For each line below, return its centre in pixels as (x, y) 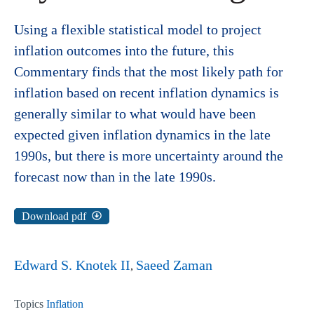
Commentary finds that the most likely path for (149, 72)
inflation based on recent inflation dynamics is (146, 93)
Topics (30, 304)
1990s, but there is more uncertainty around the (149, 156)
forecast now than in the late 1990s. (115, 177)
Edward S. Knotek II (72, 265)
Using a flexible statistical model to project (138, 30)
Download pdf (54, 217)
